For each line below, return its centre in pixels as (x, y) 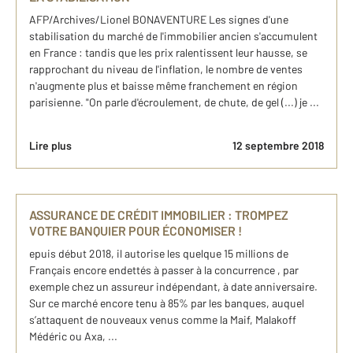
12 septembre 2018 (278, 146)
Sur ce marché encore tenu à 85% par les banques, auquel (167, 303)
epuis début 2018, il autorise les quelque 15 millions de (159, 254)
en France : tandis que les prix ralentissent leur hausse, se (168, 53)
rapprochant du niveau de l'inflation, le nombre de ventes (166, 69)
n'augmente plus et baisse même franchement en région (163, 86)
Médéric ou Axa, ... (73, 336)
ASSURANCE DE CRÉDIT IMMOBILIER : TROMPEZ (159, 215)
